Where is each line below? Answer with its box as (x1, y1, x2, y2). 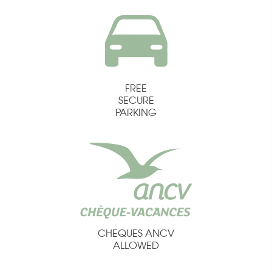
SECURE (118, 94, 154, 106)
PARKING (115, 106, 157, 118)
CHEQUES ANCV (98, 227, 174, 239)
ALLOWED (113, 239, 159, 251)
